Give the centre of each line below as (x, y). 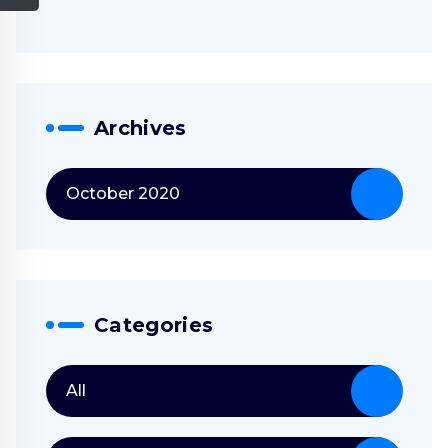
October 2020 (123, 194)
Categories (154, 325)
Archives (140, 128)
